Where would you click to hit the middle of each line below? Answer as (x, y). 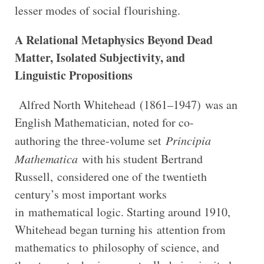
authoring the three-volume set (90, 140)
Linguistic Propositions (73, 75)
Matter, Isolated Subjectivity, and (100, 57)
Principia (188, 140)
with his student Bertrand (140, 159)
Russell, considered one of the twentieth (110, 176)
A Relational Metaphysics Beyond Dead (113, 39)
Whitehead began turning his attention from (120, 229)
